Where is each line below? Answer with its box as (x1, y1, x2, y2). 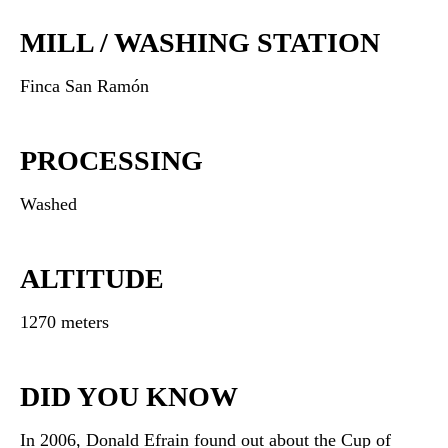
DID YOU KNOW (20, 381, 238, 412)
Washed (20, 194, 77, 214)
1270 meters (20, 312, 109, 332)
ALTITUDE (20, 263, 164, 294)
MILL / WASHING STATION (20, 27, 380, 58)
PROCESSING (20, 145, 203, 176)
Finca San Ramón (20, 76, 149, 96)
